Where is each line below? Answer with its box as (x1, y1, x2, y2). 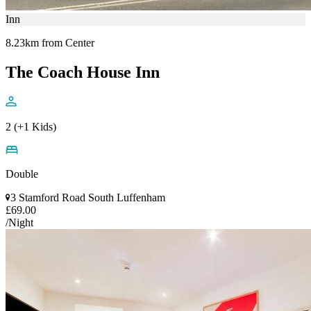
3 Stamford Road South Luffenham (10, 191, 165, 203)
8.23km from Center (6, 36, 94, 49)
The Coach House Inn (6, 62, 160, 81)
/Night (6, 216, 33, 228)
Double (6, 167, 38, 180)
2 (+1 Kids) (6, 120, 56, 133)
